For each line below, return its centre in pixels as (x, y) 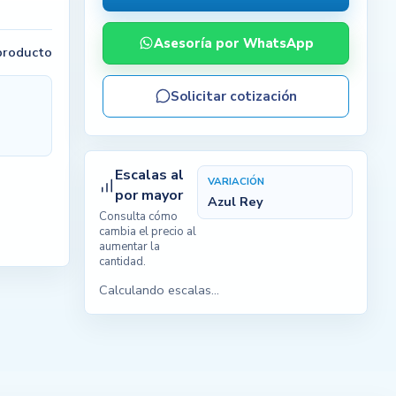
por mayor (149, 195)
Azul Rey (236, 201)
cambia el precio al (148, 231)
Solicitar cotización (233, 96)
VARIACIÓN (236, 181)
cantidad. (123, 261)
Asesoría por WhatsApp (233, 43)
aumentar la (130, 246)
